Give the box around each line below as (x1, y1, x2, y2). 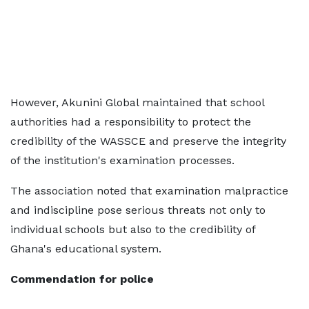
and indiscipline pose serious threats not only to (10, 203, 266, 217)
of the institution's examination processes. (10, 154, 235, 167)
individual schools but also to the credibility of (10, 223, 255, 236)
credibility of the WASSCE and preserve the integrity (10, 134, 286, 148)
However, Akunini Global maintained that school (10, 96, 264, 109)
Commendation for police (10, 272, 154, 286)
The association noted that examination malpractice (10, 184, 288, 197)
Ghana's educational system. (10, 242, 161, 255)
